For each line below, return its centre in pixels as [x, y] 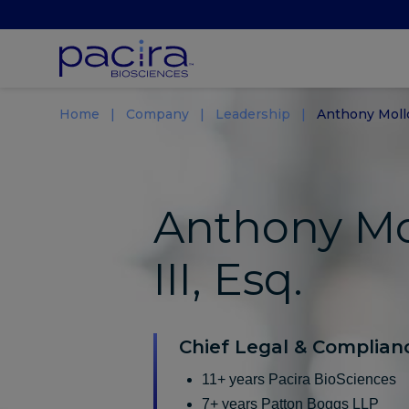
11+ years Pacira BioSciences [299, 379]
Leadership [252, 114]
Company [157, 114]
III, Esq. [229, 279]
